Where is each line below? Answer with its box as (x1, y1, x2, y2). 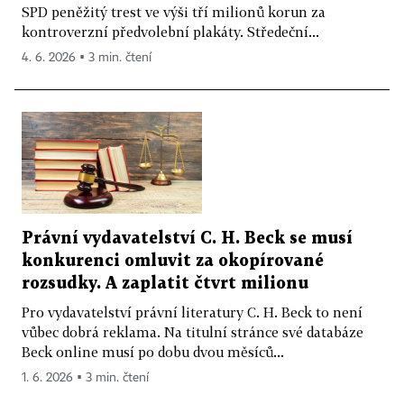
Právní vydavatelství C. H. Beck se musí (22, 230, 353, 246)
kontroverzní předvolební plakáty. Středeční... (22, 23, 319, 41)
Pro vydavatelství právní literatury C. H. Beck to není (22, 303, 363, 320)
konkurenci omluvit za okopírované (22, 252, 324, 269)
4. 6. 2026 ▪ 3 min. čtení (22, 51, 151, 65)
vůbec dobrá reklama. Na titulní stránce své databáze (22, 323, 363, 340)
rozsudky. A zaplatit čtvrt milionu (22, 275, 308, 291)
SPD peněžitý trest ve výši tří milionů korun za (22, 4, 326, 21)
